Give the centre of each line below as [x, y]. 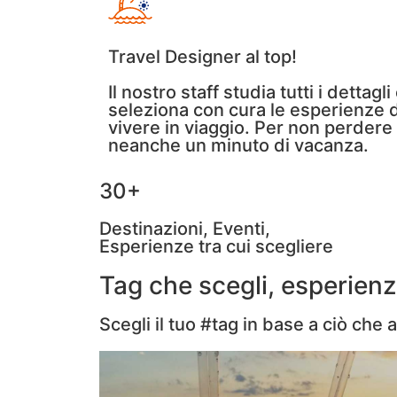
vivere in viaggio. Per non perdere [250, 128]
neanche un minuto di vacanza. [238, 145]
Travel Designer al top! [202, 57]
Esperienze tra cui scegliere [216, 246]
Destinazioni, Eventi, [185, 229]
